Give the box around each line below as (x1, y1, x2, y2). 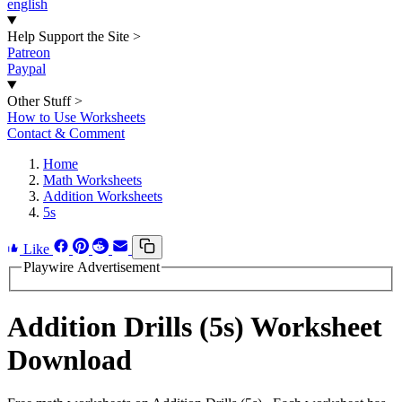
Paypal (7, 61, 46, 76)
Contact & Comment (7, 126, 125, 141)
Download (7, 344, 132, 377)
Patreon (7, 45, 50, 60)
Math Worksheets (43, 172, 142, 188)
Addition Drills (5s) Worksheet (7, 310, 382, 344)
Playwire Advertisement (23, 259, 160, 275)
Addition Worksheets (43, 188, 162, 204)
